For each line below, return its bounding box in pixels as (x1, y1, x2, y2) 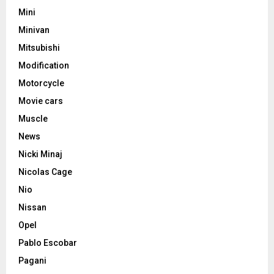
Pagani (18, 256, 46, 266)
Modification (18, 61, 69, 71)
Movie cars (18, 96, 63, 106)
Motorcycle (18, 78, 64, 89)
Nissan (18, 202, 46, 213)
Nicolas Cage (18, 167, 72, 177)
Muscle (18, 114, 48, 124)
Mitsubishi (18, 43, 60, 53)
